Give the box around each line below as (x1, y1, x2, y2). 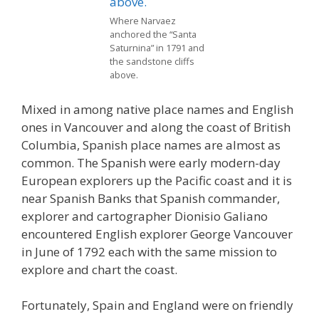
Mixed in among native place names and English (21, 100, 293, 117)
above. (110, 68, 138, 81)
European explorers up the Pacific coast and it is (21, 172, 292, 189)
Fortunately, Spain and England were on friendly (21, 297, 293, 313)
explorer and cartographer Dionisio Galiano (21, 207, 268, 224)
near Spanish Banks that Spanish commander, (21, 189, 280, 206)
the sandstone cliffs (110, 55, 194, 68)
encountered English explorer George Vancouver (21, 225, 293, 242)
